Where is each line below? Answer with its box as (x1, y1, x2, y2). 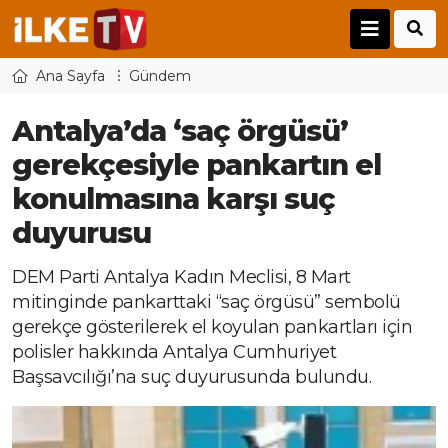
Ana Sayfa (36, 67, 105, 86)
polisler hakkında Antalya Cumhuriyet (12, 341, 336, 364)
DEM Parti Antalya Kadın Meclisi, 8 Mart (12, 266, 351, 289)
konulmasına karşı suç (12, 181, 335, 217)
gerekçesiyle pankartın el (12, 147, 381, 183)
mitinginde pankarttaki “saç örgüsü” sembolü (12, 291, 401, 314)
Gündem (129, 67, 191, 86)
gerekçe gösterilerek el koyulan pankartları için (12, 316, 412, 339)
